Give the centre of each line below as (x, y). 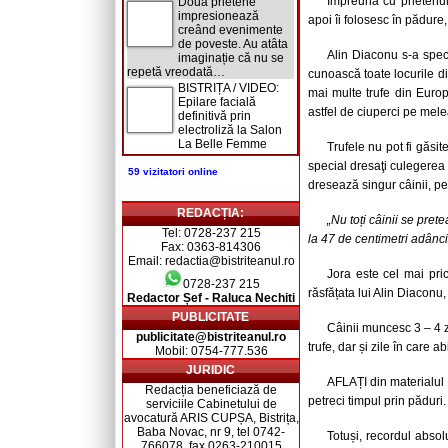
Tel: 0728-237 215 (211, 233)
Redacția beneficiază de (211, 390)
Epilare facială (217, 102)
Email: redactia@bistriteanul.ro (211, 261)
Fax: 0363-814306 (211, 247)
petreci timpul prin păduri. (377, 401)
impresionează (218, 16)
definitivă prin (214, 116)
